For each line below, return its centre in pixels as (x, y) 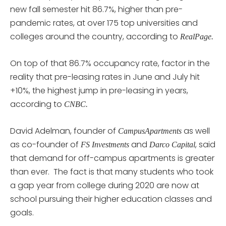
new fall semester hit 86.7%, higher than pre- (96, 9)
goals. (22, 212)
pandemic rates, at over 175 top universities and (104, 23)
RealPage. (197, 36)
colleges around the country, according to (95, 36)
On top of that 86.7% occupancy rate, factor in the (110, 63)
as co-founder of (45, 144)
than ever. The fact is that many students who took (112, 172)
